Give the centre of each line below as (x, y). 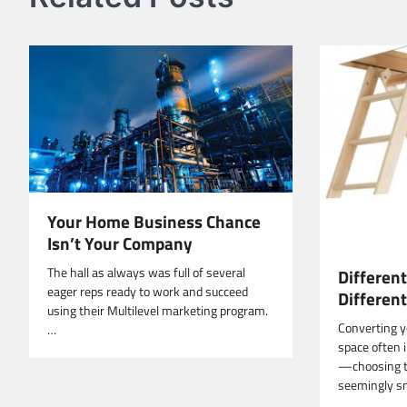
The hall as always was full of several (146, 272)
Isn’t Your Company (120, 243)
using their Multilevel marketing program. (158, 310)
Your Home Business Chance (154, 221)
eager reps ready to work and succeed (148, 291)
